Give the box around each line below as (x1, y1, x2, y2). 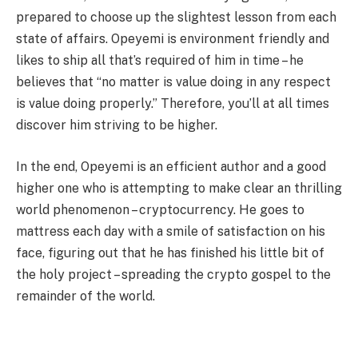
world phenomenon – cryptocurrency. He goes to (16, 201, 304, 217)
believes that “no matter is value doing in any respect (16, 74, 331, 90)
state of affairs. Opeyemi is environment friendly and (16, 31, 329, 47)
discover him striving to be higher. (16, 117, 217, 133)
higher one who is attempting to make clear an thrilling (16, 180, 342, 196)
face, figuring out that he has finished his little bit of (16, 245, 324, 261)
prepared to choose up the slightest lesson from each (16, 10, 336, 26)
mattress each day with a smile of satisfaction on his (16, 223, 325, 239)
